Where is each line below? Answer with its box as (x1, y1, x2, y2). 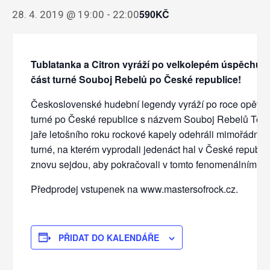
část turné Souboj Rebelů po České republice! (31, 72, 246, 86)
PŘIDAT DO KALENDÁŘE (58, 231, 159, 243)
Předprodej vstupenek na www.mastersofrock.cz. (31, 181, 238, 196)
